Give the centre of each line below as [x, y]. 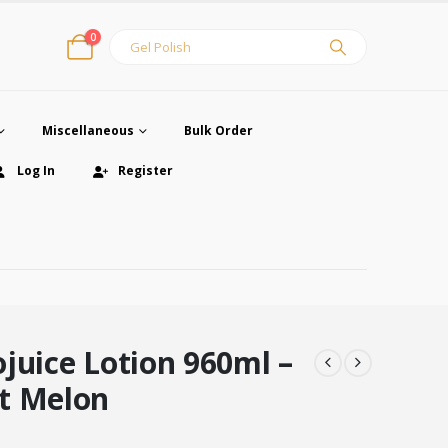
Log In [35, 170]
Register [145, 170]
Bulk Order [218, 130]
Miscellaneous [87, 130]
